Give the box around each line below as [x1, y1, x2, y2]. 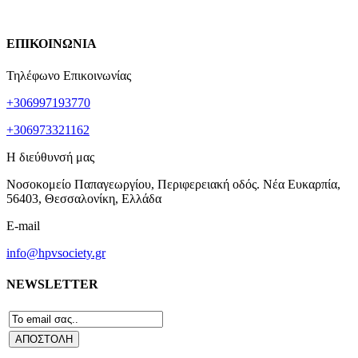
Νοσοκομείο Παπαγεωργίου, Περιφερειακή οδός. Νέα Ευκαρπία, [6, 177, 340, 191]
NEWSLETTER [6, 276, 98, 291]
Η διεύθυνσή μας [6, 149, 94, 164]
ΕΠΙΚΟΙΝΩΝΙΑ [6, 37, 97, 51]
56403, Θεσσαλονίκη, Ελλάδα [6, 191, 161, 205]
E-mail [6, 218, 40, 233]
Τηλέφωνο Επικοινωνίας [6, 68, 131, 82]
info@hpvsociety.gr [6, 245, 105, 260]
